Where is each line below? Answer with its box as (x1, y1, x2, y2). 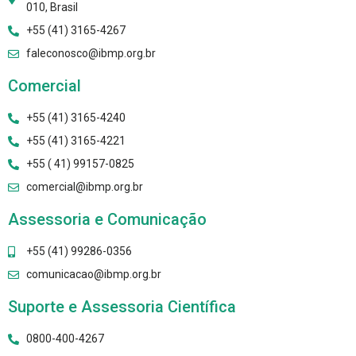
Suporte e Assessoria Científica (8, 297, 236, 317)
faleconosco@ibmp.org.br (25, 47, 156, 60)
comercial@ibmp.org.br (25, 180, 143, 194)
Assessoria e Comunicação (8, 210, 207, 230)
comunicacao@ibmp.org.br (25, 268, 161, 281)
